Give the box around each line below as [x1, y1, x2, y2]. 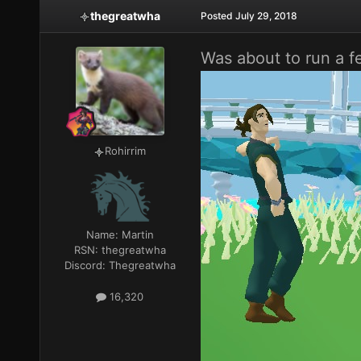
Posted [200, 10, 235, 23]
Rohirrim [105, 144, 147, 158]
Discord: [64, 259, 109, 272]
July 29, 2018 [234, 10, 297, 23]
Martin [121, 228, 154, 242]
